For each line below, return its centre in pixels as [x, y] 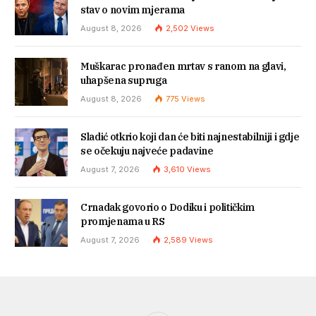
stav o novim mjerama [133, 10]
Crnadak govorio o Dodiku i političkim [168, 208]
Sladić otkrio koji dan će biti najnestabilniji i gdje [190, 136]
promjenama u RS [123, 222]
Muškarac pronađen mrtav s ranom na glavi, [183, 66]
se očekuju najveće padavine [147, 151]
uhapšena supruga [124, 80]
